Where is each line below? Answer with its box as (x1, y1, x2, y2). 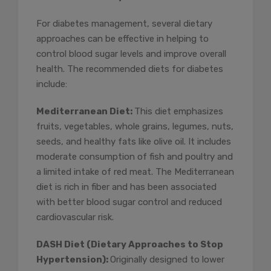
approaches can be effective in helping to (36, 33, 209, 45)
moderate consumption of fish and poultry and (36, 151, 233, 163)
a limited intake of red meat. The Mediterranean (36, 166, 234, 178)
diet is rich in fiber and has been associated (36, 181, 217, 193)
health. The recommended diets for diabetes (36, 64, 223, 75)
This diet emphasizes (134, 106, 223, 117)
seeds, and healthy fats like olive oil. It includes (36, 136, 231, 148)
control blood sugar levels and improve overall (36, 48, 226, 60)
